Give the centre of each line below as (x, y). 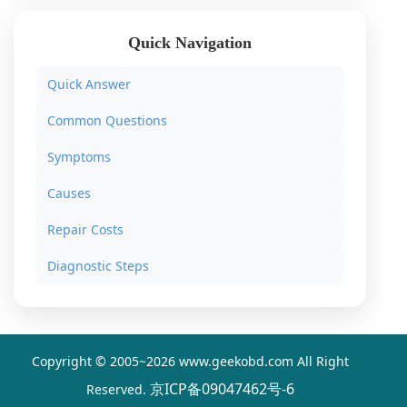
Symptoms (79, 157)
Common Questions (107, 120)
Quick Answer (89, 84)
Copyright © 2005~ (89, 361)
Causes (69, 193)
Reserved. (118, 389)
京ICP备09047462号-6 (222, 389)
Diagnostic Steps (98, 266)
